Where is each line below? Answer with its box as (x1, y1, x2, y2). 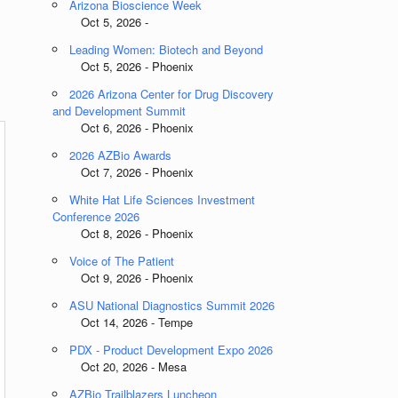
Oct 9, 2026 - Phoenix (52, 269, 195, 286)
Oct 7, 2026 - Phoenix (52, 163, 195, 180)
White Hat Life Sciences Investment (69, 191, 256, 208)
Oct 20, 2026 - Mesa (52, 358, 187, 375)
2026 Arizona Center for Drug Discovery (69, 85, 275, 102)
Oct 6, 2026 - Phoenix (52, 119, 195, 136)
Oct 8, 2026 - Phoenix (52, 225, 195, 242)
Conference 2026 (52, 208, 140, 225)
